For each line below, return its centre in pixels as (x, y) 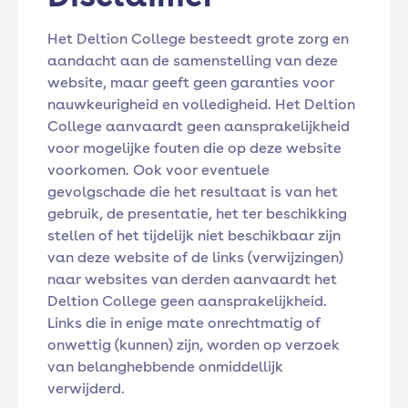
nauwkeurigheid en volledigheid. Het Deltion (201, 104)
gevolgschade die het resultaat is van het (193, 192)
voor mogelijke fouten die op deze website (194, 148)
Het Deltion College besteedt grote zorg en (198, 39)
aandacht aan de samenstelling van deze (193, 61)
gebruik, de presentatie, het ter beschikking (197, 214)
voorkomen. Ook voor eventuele (158, 170)
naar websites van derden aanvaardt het (192, 279)
